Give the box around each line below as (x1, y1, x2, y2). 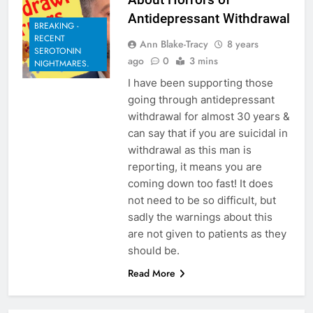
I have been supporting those (127, 75, 273, 89)
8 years (226, 36, 259, 51)
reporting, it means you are (127, 159, 262, 173)
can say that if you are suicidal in (127, 126, 288, 140)
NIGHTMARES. (34, 57, 89, 71)
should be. (127, 243, 180, 257)
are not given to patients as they (127, 226, 286, 240)
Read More (127, 265, 175, 280)
